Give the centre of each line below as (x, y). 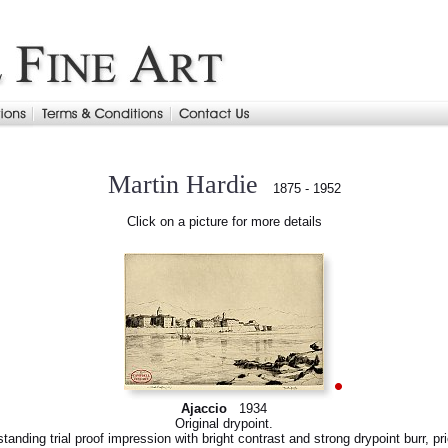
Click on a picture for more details (224, 221)
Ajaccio (204, 408)
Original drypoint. (224, 423)
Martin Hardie (186, 184)
